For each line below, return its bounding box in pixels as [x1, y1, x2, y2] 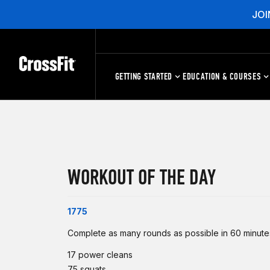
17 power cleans [67, 250, 133, 260]
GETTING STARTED [115, 71, 173, 82]
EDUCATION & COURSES [183, 71, 262, 82]
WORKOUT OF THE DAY [67, 165, 216, 190]
